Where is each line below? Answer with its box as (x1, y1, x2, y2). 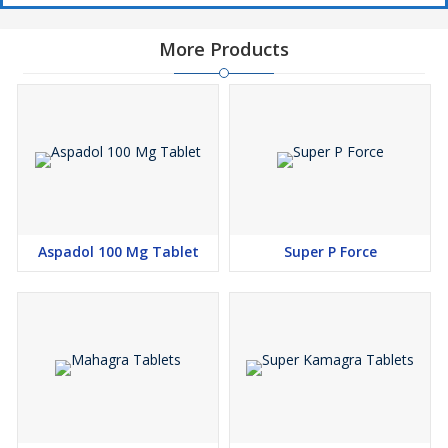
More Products (159, 37, 289, 61)
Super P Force (283, 242, 377, 261)
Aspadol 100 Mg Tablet (37, 242, 199, 261)
